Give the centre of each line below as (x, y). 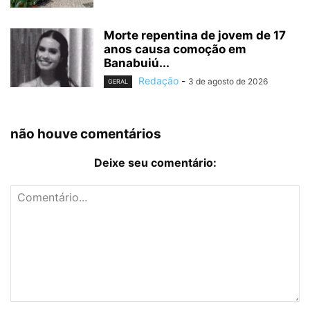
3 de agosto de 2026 (228, 82)
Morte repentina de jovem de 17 (195, 36)
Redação (158, 81)
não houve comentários (86, 134)
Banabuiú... (137, 63)
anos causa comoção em (175, 49)
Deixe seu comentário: (155, 163)
